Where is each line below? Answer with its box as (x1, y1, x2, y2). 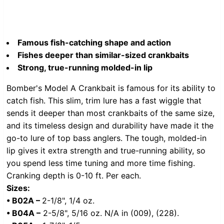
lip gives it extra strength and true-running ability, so (6, 145, 205, 156)
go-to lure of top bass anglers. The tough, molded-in (6, 133, 206, 143)
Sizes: (6, 183, 30, 193)
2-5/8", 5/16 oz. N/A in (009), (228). (40, 208, 179, 218)
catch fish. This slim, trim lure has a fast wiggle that (6, 95, 201, 106)
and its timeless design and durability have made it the (6, 120, 213, 131)
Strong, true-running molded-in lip (17, 62, 152, 73)
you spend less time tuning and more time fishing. (6, 158, 195, 168)
